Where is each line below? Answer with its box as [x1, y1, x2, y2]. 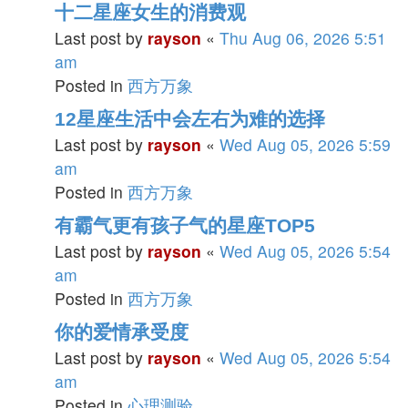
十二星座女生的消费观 [55, 2, 246, 23]
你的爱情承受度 [55, 321, 189, 342]
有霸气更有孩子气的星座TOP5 [55, 215, 315, 236]
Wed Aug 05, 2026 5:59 [219, 133, 391, 156]
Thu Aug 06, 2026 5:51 [219, 26, 386, 49]
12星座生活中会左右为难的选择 [55, 108, 325, 129]
